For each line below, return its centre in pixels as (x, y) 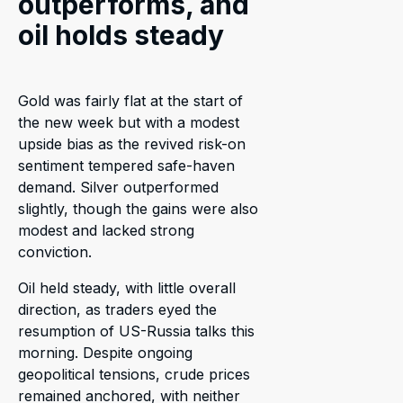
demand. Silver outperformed (118, 187)
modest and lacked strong (106, 230)
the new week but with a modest (129, 122)
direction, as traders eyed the (117, 309)
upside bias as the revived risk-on (132, 144)
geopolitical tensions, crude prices (134, 374)
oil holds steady (121, 35)
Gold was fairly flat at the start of (130, 101)
